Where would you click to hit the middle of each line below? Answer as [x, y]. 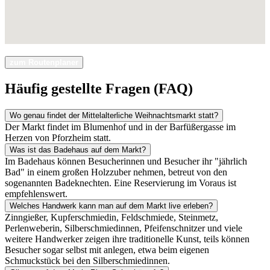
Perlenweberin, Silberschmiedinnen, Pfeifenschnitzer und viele [124, 228]
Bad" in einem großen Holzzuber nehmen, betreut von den [116, 172]
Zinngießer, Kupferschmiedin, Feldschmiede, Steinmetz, [111, 218]
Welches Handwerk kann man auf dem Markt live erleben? [111, 206]
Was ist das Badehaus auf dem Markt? [78, 150]
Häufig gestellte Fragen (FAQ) [99, 89]
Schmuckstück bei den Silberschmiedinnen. [87, 261]
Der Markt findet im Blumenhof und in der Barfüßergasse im [120, 127]
